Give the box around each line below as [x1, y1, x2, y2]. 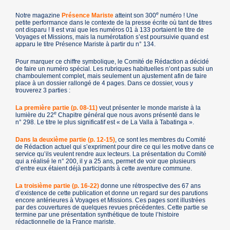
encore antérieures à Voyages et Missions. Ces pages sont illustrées [15, 196, 206, 204]
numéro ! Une [159, 11, 199, 19]
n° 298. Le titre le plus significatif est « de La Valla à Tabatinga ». [15, 118, 195, 126]
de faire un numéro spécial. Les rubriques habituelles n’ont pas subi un [15, 65, 214, 72]
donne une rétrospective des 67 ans [99, 182, 201, 189]
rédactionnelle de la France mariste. [15, 218, 116, 225]
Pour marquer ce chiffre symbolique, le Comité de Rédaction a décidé [15, 57, 209, 65]
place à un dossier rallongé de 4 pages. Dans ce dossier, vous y [15, 79, 194, 87]
